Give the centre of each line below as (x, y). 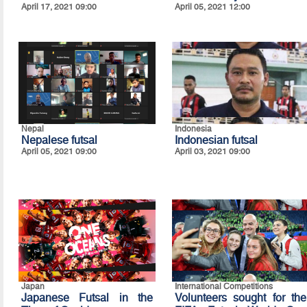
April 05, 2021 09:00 (59, 152)
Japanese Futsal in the (87, 298)
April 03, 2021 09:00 (212, 152)
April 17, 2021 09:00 (59, 7)
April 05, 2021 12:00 (212, 7)
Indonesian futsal (216, 140)
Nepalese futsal (59, 140)
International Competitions (223, 287)
